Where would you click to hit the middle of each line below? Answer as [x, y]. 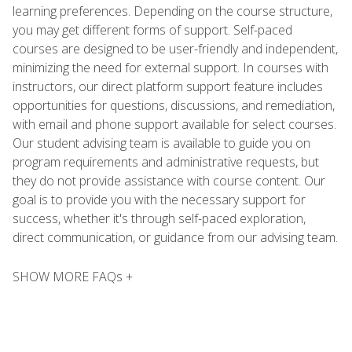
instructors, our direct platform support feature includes [168, 86]
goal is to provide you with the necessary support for [159, 199]
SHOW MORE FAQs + [73, 276]
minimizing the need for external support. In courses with [170, 67]
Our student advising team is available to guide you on [161, 143]
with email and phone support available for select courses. [174, 124]
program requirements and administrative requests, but [166, 161]
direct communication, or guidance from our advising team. [175, 237]
